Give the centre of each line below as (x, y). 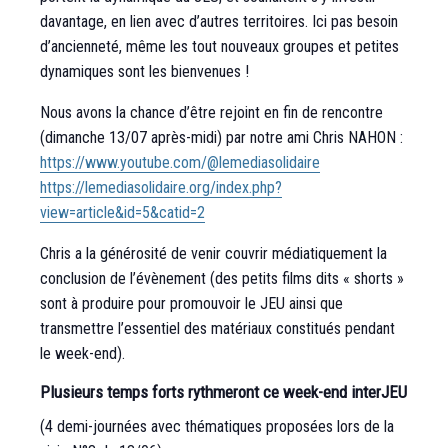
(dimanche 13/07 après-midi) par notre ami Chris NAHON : (221, 137)
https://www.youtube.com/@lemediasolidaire (180, 162)
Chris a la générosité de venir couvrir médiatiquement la (213, 253)
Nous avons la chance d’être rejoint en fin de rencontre (211, 112)
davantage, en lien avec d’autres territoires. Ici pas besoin (219, 21)
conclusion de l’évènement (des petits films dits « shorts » (222, 278)
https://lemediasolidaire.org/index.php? (161, 187)
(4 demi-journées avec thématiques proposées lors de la (217, 427)
